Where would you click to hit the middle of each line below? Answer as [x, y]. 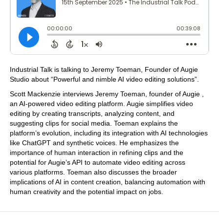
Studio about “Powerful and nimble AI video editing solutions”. [104, 79]
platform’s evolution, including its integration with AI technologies [109, 133]
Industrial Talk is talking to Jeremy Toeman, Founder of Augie [104, 69]
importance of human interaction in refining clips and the [97, 152]
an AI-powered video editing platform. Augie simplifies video [101, 103]
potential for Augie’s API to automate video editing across [98, 162]
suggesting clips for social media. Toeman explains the [94, 123]
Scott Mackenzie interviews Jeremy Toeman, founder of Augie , [107, 94]
